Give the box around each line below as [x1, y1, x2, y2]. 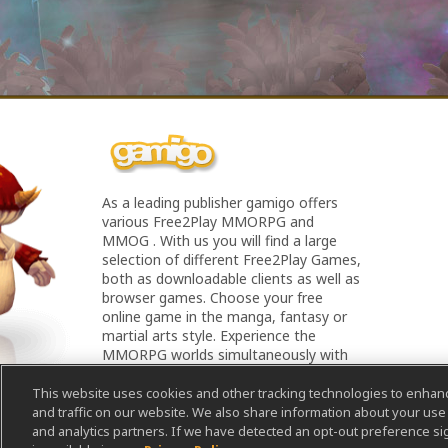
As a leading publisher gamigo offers [102, 193, 338, 212]
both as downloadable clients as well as [102, 269, 360, 288]
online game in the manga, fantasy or [102, 307, 347, 326]
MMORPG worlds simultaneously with [102, 345, 348, 364]
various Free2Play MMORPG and [102, 212, 314, 231]
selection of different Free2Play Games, [102, 250, 361, 269]
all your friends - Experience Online [102, 364, 325, 383]
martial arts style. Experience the [102, 326, 316, 345]
